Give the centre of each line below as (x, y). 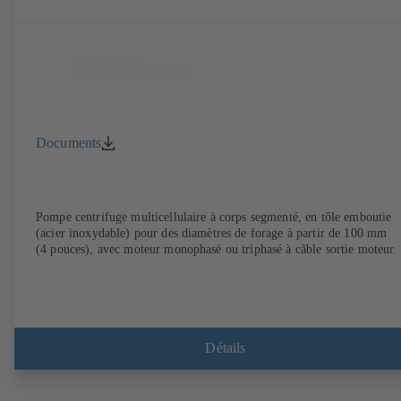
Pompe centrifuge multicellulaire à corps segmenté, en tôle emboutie (214, 217)
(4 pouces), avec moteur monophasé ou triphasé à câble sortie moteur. (217, 249)
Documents (69, 143)
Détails (226, 348)
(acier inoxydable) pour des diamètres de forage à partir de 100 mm (212, 233)
